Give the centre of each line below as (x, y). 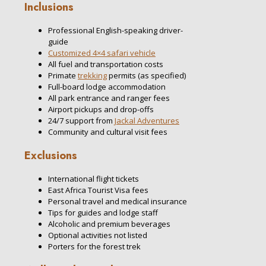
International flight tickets (94, 178)
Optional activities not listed (98, 235)
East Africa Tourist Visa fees (98, 190)
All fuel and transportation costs (106, 64)
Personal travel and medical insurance (118, 201)
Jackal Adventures (147, 120)
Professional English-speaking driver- (115, 30)
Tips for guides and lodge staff (103, 212)
